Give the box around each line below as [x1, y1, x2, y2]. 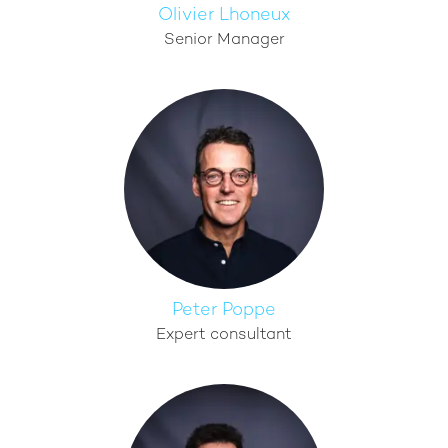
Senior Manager [163, 32, 285, 49]
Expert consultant [156, 327, 292, 344]
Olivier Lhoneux [157, 6, 291, 25]
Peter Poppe [172, 301, 276, 320]
